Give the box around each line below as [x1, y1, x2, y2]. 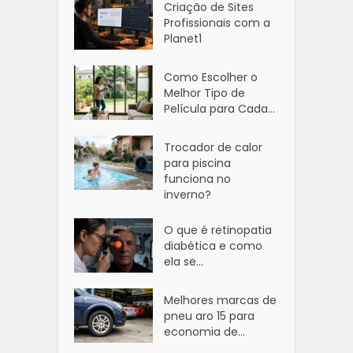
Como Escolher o [164, 69, 258, 85]
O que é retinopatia [164, 221, 273, 238]
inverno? [164, 186, 212, 203]
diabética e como [164, 237, 263, 254]
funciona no [164, 170, 232, 187]
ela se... [164, 253, 204, 269]
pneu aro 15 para [164, 307, 255, 324]
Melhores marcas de [164, 292, 277, 308]
